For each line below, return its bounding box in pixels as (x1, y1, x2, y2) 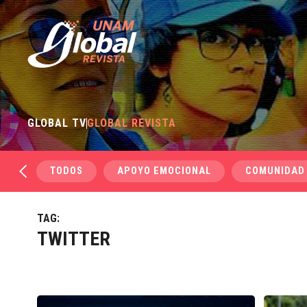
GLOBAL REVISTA (87, 116, 177, 130)
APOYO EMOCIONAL (117, 165, 212, 177)
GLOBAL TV (27, 116, 87, 130)
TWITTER (36, 228, 110, 250)
